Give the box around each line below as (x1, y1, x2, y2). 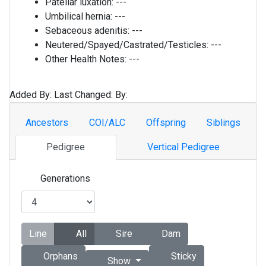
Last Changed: (54, 89, 115, 100)
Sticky (168, 251, 197, 262)
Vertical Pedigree (147, 141, 220, 153)
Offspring (145, 117, 186, 128)
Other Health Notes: (45, 53, 129, 65)
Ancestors (26, 117, 69, 128)
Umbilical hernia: (45, 11, 115, 22)
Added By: (9, 89, 54, 100)
